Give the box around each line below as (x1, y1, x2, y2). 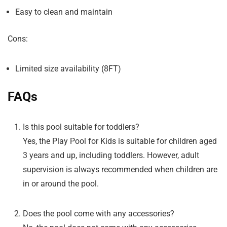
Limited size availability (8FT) (15, 64, 121, 74)
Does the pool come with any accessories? (23, 209, 174, 219)
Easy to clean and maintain (15, 7, 112, 17)
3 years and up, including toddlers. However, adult (23, 150, 199, 161)
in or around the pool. (23, 179, 99, 189)
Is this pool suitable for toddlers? (23, 122, 139, 132)
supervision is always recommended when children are (23, 165, 217, 175)
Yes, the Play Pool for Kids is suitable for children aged (23, 136, 217, 146)
